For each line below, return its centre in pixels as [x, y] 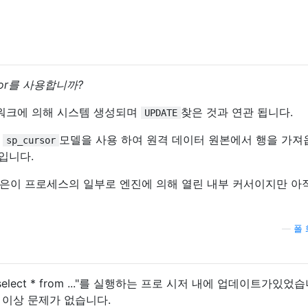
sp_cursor [31, 141]
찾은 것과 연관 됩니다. [237, 112]
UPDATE [161, 113]
